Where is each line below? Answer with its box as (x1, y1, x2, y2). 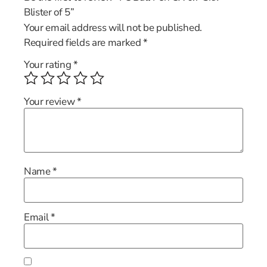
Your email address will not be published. (24, 21, 202, 35)
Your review (24, 94, 77, 108)
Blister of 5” (24, 5, 74, 20)
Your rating (24, 57, 74, 72)
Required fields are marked (24, 36, 144, 50)
